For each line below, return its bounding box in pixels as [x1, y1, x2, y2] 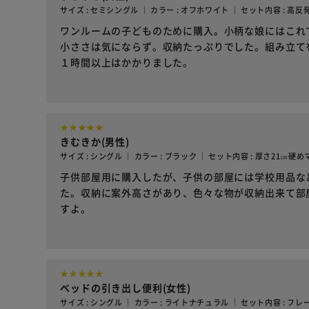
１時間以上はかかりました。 [60, 55, 194, 70]
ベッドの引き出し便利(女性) [60, 281, 191, 295]
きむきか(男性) [60, 134, 130, 149]
